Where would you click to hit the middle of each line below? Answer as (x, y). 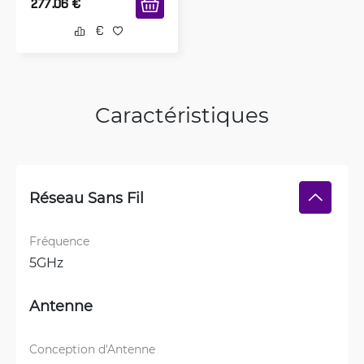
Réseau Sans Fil (87, 198)
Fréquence (59, 241)
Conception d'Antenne (92, 349)
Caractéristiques (182, 115)
